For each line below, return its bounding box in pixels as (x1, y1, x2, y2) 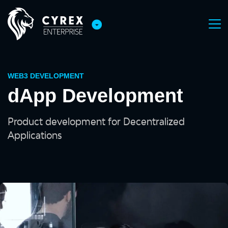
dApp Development (8, 85, 183, 106)
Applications (8, 129, 62, 140)
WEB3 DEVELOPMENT (8, 72, 84, 80)
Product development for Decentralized (8, 116, 185, 127)
